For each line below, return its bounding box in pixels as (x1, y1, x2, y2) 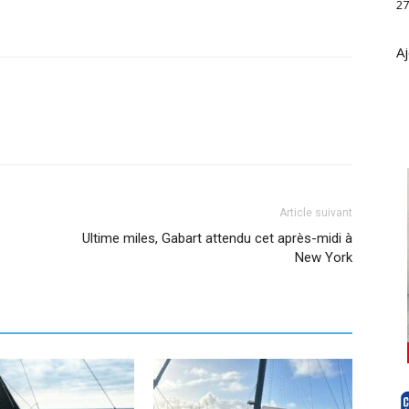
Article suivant (279, 206, 352, 219)
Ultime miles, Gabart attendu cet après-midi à (82, 230, 352, 246)
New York (295, 249, 352, 266)
